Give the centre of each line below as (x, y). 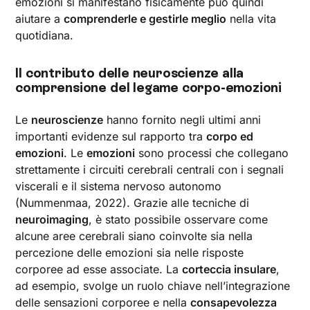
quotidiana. (45, 35)
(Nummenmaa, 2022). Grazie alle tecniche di (133, 203)
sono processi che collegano (212, 153)
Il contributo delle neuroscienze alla (130, 73)
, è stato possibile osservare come (179, 219)
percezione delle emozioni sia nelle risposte (130, 253)
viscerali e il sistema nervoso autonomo (119, 186)
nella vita (252, 19)
